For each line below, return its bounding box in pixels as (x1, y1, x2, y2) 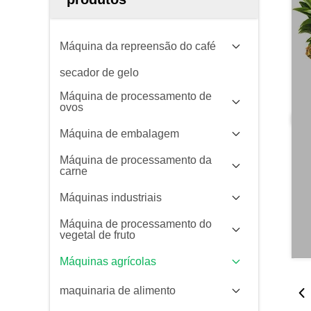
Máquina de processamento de (60, 90, 212, 102)
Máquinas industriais (60, 192, 162, 203)
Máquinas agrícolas (60, 255, 156, 267)
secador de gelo (60, 67, 139, 78)
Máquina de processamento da (60, 154, 212, 166)
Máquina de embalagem (60, 128, 179, 140)
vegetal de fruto (60, 229, 135, 241)
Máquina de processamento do (60, 218, 212, 230)
